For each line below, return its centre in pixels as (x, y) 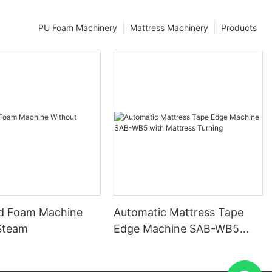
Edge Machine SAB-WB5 (177, 228)
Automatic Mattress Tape (179, 212)
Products (239, 27)
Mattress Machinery (169, 27)
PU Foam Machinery (78, 27)
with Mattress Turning (171, 245)
